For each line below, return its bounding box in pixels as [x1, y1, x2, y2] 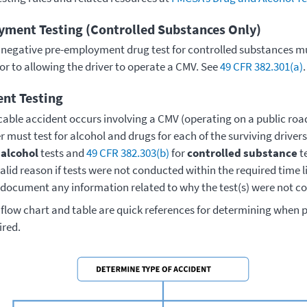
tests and [38, 145, 86, 160]
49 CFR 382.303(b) [86, 145, 169, 160]
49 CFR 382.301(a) [219, 59, 303, 75]
